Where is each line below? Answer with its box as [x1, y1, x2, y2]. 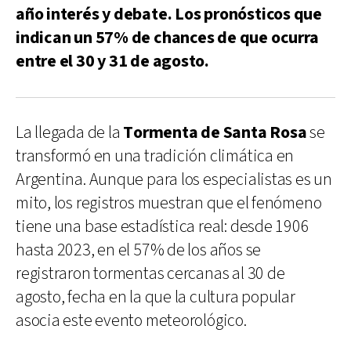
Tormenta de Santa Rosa [123, 121, 307, 144]
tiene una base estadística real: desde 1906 [16, 215, 309, 238]
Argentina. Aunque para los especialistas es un [16, 168, 332, 191]
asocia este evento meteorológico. [16, 309, 247, 332]
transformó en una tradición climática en [16, 144, 295, 168]
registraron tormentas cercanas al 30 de [16, 262, 285, 285]
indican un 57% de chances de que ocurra [16, 26, 319, 49]
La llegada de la [16, 121, 124, 144]
